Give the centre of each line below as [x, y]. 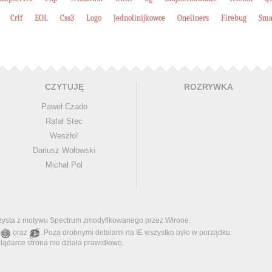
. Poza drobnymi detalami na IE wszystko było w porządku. [136, 233]
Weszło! [64, 136]
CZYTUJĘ [64, 87]
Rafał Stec [64, 121]
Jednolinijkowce [139, 18]
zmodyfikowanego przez [123, 220]
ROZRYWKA [208, 87]
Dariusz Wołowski [64, 150]
